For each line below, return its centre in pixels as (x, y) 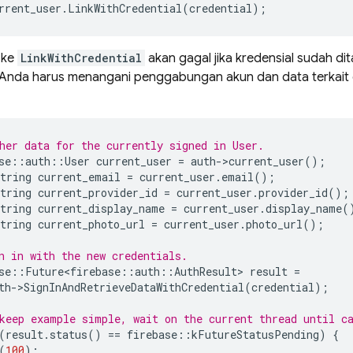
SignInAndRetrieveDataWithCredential (134, 287)
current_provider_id (98, 193)
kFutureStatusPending (255, 334)
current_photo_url (91, 224)
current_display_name (101, 208)
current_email (79, 177)
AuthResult (206, 271)
